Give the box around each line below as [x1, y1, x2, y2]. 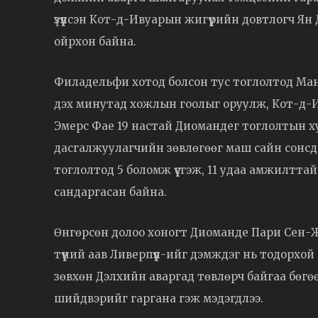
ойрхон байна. [54, 35, 136, 49]
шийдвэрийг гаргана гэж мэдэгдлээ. [54, 292, 263, 306]
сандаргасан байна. [54, 185, 167, 199]
